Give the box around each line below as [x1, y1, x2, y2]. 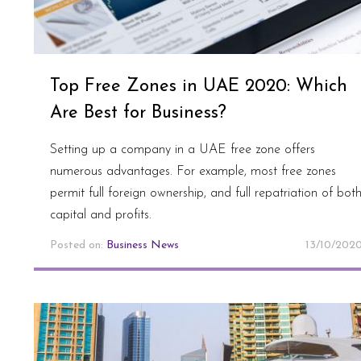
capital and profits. [50, 208, 151, 222]
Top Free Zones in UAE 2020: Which [50, 77, 347, 96]
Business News [106, 239, 179, 251]
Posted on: [50, 239, 106, 251]
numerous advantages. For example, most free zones [50, 164, 336, 178]
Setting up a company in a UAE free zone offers [50, 143, 315, 156]
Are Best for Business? [50, 103, 226, 122]
